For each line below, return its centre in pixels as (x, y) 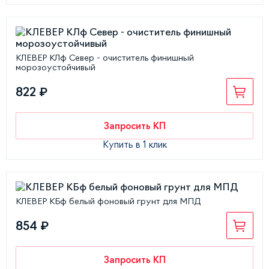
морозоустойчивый (56, 67)
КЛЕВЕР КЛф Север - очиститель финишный (105, 58)
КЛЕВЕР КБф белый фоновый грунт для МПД (108, 201)
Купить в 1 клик (134, 144)
